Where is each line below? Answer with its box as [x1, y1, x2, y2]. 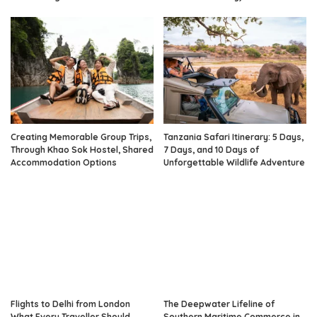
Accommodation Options [11, 157, 117, 168]
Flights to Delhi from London [11, 298, 130, 309]
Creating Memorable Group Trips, [11, 132, 151, 143]
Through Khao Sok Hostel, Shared [11, 144, 154, 156]
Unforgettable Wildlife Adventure [163, 157, 305, 168]
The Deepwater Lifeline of [163, 298, 275, 309]
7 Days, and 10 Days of [163, 144, 259, 156]
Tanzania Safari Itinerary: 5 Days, [163, 132, 304, 143]
